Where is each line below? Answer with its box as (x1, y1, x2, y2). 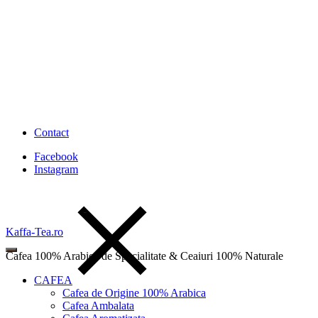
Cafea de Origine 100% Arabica (62, 287, 206, 299)
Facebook (34, 150, 78, 163)
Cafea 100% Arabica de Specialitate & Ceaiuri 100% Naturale (6, 250, 283, 262)
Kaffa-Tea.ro (6, 226, 63, 238)
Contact (34, 126, 69, 138)
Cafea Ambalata (62, 300, 134, 312)
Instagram (34, 163, 78, 175)
